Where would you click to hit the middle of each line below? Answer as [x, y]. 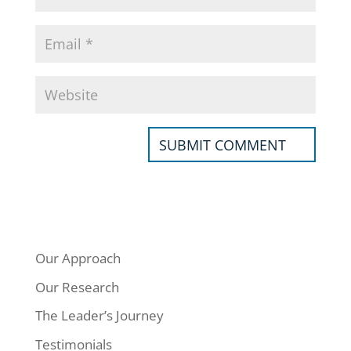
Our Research [77, 287]
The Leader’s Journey [99, 316]
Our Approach [78, 259]
